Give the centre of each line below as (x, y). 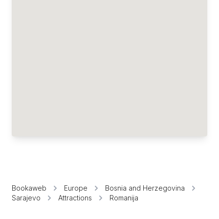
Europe (76, 188)
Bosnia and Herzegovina (145, 188)
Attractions (75, 198)
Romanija (124, 198)
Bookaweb (29, 188)
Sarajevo (26, 198)
